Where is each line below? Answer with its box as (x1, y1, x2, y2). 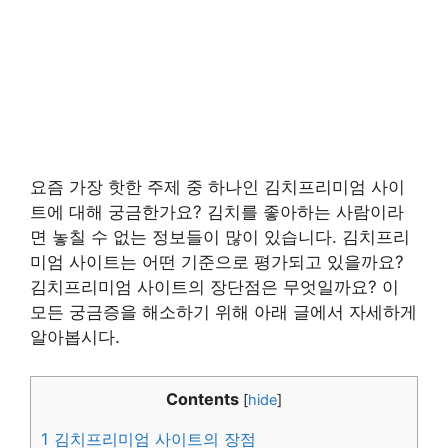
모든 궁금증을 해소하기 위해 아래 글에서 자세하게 (30, 302, 417, 323)
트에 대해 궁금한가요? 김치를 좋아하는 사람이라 (30, 202, 404, 223)
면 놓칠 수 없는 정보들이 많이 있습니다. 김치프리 (30, 227, 410, 248)
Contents (166, 388, 239, 409)
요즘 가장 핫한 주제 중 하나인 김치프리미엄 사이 (30, 177, 405, 198)
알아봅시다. (30, 327, 120, 348)
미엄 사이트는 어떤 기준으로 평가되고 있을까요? (30, 252, 404, 273)
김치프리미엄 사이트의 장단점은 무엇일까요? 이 (30, 277, 399, 298)
